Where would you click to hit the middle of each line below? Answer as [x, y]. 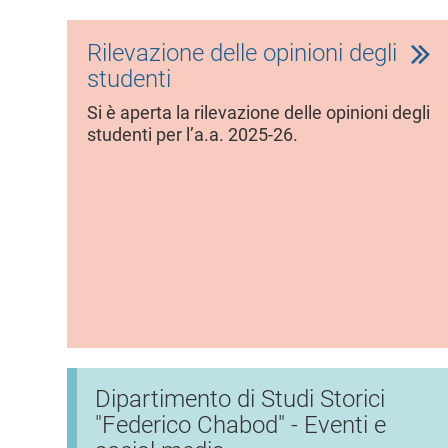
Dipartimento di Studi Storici [240, 398]
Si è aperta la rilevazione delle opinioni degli [258, 112]
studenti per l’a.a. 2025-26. [192, 134]
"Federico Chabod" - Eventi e [240, 424]
